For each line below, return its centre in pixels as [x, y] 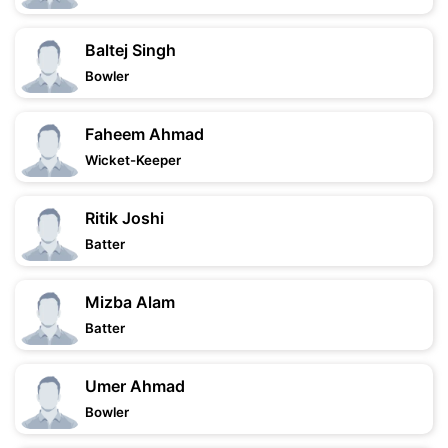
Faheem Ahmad [144, 134]
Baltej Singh [130, 50]
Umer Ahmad [135, 386]
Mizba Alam [130, 302]
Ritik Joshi [124, 218]
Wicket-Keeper [133, 160]
